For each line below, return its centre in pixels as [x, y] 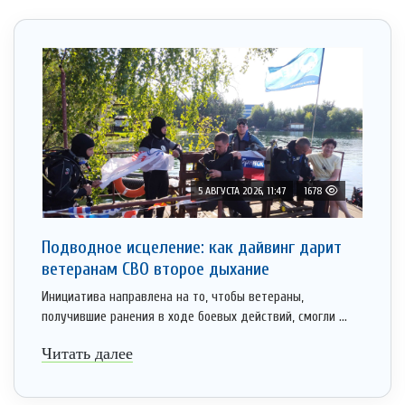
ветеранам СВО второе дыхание [155, 269]
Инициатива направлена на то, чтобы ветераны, [173, 297]
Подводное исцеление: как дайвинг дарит [192, 248]
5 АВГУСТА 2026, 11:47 [242, 191]
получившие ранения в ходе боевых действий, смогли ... [194, 317]
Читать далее [87, 354]
